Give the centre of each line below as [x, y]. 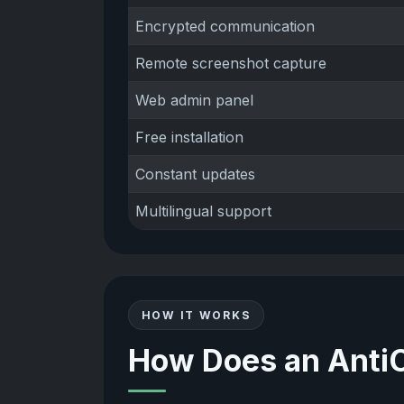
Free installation [190, 137]
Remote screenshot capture [231, 63]
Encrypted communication [225, 26]
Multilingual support [204, 211]
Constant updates [196, 174]
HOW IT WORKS [196, 315]
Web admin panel [195, 100]
